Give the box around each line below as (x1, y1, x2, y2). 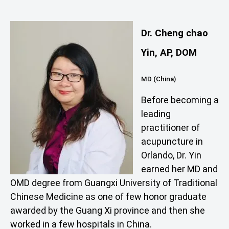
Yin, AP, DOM (141, 47, 197, 58)
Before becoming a (141, 94, 219, 105)
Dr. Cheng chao (141, 27, 208, 39)
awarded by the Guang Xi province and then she (10, 204, 205, 216)
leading (141, 108, 171, 119)
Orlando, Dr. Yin (141, 149, 201, 161)
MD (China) (141, 75, 176, 83)
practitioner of (141, 122, 200, 133)
